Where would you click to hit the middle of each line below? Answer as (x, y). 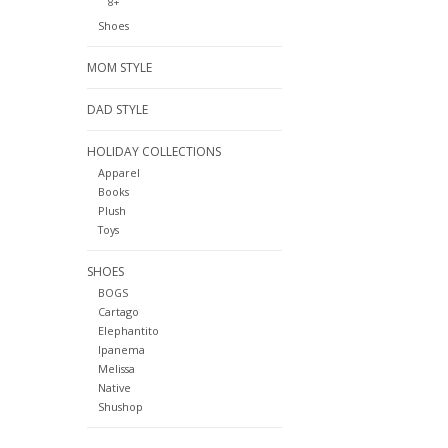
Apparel (118, 173)
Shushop (120, 407)
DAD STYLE (117, 110)
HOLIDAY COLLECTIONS (154, 152)
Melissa (116, 369)
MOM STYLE (119, 68)
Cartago (118, 312)
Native (114, 388)
